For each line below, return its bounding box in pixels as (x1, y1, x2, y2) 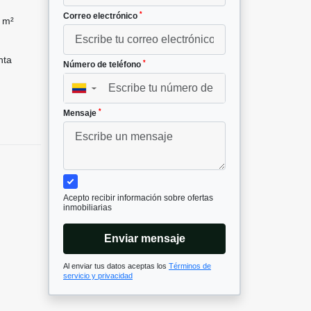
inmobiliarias (63, 203, 112, 213)
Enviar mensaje (103, 233, 185, 245)
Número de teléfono (63, 60, 143, 70)
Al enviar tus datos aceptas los (63, 262, 169, 271)
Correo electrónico (63, 11, 140, 22)
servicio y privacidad (63, 271, 133, 280)
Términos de (169, 262, 211, 271)
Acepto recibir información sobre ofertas (63, 193, 213, 203)
